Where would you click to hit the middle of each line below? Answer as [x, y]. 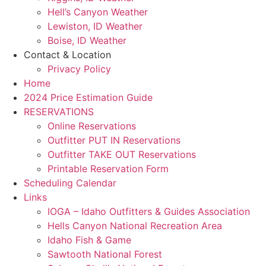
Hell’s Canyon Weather [98, 12]
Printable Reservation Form [108, 169]
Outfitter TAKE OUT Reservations [122, 154]
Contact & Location [67, 55]
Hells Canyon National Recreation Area [135, 226]
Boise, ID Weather [87, 40]
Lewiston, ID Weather [95, 26]
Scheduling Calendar [70, 183]
